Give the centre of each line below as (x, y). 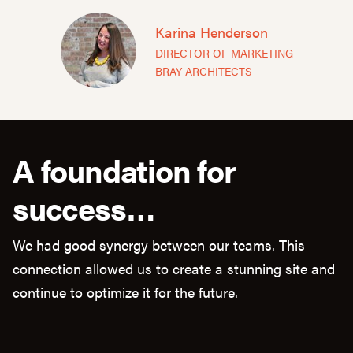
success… (84, 208)
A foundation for (124, 170)
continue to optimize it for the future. (125, 292)
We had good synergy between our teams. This (159, 245)
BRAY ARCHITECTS (203, 71)
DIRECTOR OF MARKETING (224, 53)
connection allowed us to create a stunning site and (174, 269)
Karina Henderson (211, 32)
